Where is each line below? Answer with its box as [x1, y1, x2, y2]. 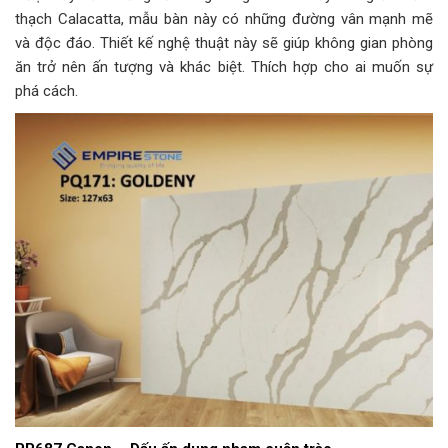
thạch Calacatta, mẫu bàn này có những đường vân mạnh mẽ [15, 10, 433, 29]
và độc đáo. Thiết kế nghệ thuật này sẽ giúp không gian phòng [15, 34, 433, 53]
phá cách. [15, 82, 78, 101]
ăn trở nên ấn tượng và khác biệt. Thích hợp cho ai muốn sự [15, 58, 433, 77]
